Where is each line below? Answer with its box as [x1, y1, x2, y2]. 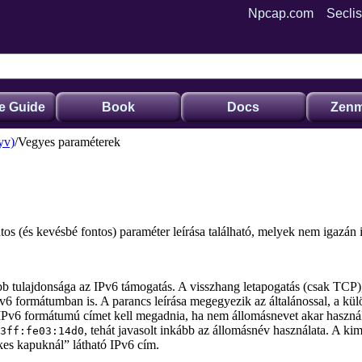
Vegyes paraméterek [18, 135, 120, 149]
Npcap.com [248, 6, 314, 20]
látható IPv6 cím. [69, 338, 159, 351]
